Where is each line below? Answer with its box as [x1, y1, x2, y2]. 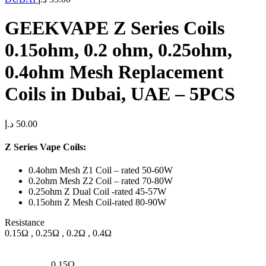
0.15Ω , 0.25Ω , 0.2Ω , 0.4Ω [5, 228, 112, 239]
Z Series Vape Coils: [5, 142, 86, 153]
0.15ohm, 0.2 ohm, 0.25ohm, [5, 39, 232, 61]
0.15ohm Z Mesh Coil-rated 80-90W [28, 197, 166, 208]
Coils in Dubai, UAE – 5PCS [5, 83, 235, 105]
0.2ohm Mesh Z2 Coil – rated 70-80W [28, 176, 173, 186]
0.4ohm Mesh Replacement [5, 61, 224, 83]
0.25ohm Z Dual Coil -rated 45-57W [28, 186, 166, 197]
